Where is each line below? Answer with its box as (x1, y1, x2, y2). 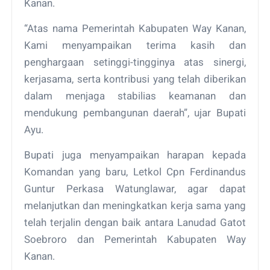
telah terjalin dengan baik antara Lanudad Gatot (24, 216, 246, 228)
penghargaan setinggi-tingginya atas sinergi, (24, 55, 246, 68)
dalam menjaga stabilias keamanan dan (24, 89, 246, 102)
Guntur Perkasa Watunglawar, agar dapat (24, 182, 246, 195)
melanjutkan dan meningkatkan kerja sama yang (24, 199, 246, 212)
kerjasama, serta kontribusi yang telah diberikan (24, 72, 246, 85)
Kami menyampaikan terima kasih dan (24, 39, 246, 51)
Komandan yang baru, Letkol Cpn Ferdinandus (24, 165, 246, 178)
